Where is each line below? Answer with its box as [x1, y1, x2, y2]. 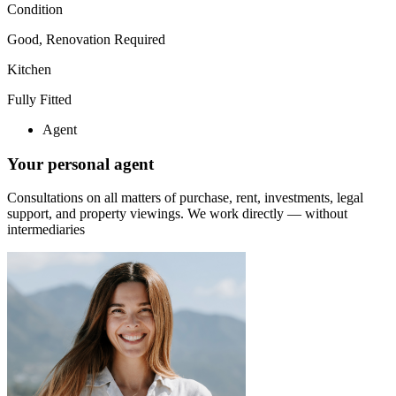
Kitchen [7, 61, 51, 77]
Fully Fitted [7, 91, 72, 107]
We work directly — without [187, 206, 347, 222]
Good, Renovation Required [7, 31, 165, 47]
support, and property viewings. [7, 206, 187, 222]
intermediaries [7, 222, 85, 238]
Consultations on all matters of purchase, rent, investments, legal [7, 190, 363, 206]
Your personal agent [7, 154, 154, 173]
